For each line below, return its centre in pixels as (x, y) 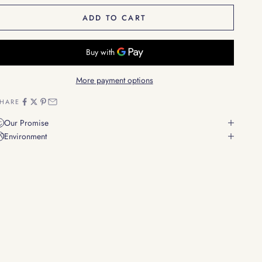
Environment (26, 136)
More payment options (114, 80)
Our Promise (27, 123)
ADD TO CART (114, 18)
